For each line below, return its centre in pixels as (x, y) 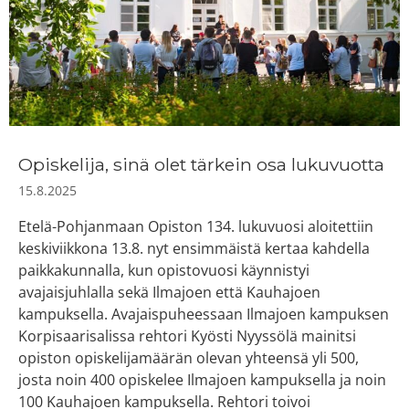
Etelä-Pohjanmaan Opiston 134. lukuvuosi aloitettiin (196, 227)
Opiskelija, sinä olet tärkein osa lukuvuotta (201, 165)
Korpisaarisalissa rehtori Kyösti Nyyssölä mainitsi (187, 336)
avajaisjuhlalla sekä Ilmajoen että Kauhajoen (169, 293)
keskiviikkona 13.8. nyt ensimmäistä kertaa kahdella (194, 249)
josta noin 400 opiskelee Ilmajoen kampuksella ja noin (202, 380)
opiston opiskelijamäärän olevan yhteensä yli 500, (189, 358)
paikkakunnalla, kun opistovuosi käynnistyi (164, 271)
